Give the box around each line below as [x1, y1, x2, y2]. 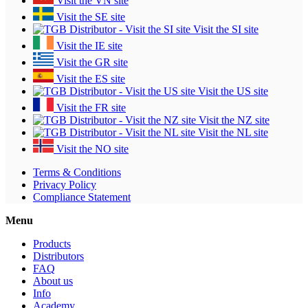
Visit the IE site [54, 40, 122, 52]
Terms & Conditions [33, 166, 121, 179]
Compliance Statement [33, 191, 131, 203]
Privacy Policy [33, 179, 96, 191]
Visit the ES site [54, 73, 125, 85]
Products [33, 238, 71, 250]
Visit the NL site [195, 126, 268, 139]
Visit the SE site [54, 11, 125, 23]
